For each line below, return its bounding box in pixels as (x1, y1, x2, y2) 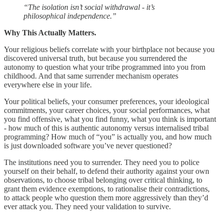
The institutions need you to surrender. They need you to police (4, 158, 199, 166)
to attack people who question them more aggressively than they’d (4, 193, 208, 202)
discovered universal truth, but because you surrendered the (4, 54, 187, 62)
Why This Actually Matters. (4, 28, 96, 37)
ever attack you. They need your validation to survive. (4, 202, 171, 211)
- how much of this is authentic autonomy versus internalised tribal (4, 123, 209, 132)
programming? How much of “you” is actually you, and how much (4, 132, 212, 141)
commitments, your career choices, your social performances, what (4, 106, 210, 114)
